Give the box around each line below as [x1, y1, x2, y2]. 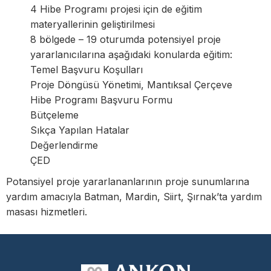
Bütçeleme [30, 108, 79, 121]
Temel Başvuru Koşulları [30, 63, 143, 76]
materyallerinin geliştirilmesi [30, 18, 155, 30]
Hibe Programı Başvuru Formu [30, 93, 172, 106]
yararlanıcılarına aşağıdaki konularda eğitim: [30, 48, 232, 60]
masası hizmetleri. [6, 205, 87, 218]
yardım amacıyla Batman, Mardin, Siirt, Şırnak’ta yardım [6, 190, 262, 203]
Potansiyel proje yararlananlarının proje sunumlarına [6, 175, 249, 188]
